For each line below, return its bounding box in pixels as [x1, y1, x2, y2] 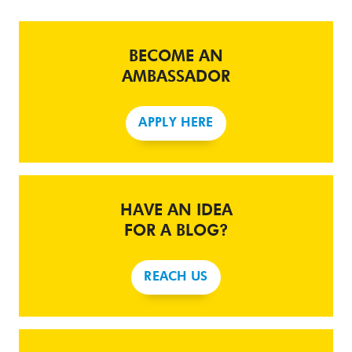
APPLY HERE [138, 117, 214, 130]
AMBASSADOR [122, 69, 230, 86]
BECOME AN [129, 49, 223, 65]
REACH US [144, 271, 208, 284]
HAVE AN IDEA [119, 203, 233, 219]
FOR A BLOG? [123, 223, 229, 240]
